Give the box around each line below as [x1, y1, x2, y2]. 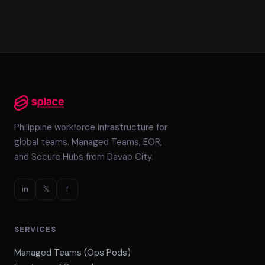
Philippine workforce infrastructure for [14, 121, 167, 133]
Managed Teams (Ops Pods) [14, 247, 131, 258]
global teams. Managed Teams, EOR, [14, 136, 162, 148]
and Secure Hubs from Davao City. [14, 151, 153, 163]
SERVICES [14, 224, 57, 234]
